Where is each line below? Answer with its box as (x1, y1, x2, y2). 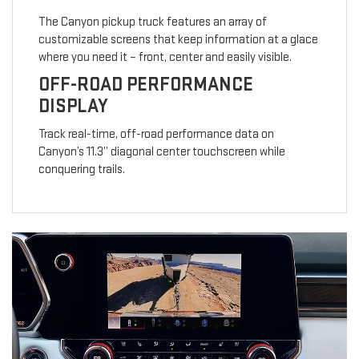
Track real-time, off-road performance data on (38, 127, 274, 143)
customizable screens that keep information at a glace (38, 32, 318, 48)
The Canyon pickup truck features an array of (38, 14, 267, 30)
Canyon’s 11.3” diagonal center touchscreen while (38, 144, 285, 160)
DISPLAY (38, 95, 108, 119)
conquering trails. (38, 162, 125, 178)
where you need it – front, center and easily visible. (38, 50, 292, 66)
